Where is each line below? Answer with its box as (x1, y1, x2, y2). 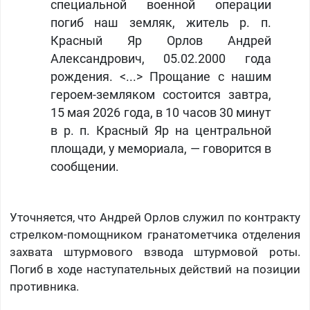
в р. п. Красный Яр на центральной (50, 124, 272, 138)
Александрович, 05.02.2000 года (50, 52, 272, 66)
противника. (9, 280, 79, 294)
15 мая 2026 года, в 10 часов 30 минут (50, 106, 272, 120)
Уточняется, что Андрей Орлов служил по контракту (9, 210, 301, 225)
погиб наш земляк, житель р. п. (50, 16, 272, 30)
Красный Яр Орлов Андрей (50, 34, 272, 48)
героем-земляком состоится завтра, (50, 88, 272, 102)
